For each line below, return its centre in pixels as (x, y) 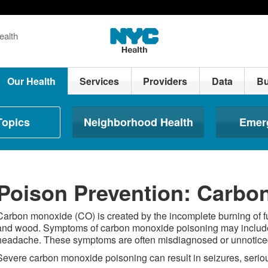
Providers (165, 81)
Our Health (32, 81)
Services (100, 81)
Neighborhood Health (138, 122)
